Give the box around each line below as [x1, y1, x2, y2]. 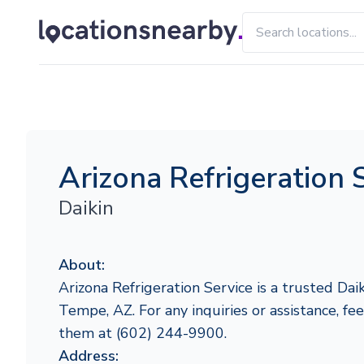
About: [58, 255, 105, 275]
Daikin [58, 195, 114, 221]
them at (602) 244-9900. [58, 323, 227, 343]
